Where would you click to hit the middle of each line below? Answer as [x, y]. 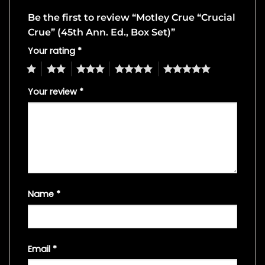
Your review [54, 92]
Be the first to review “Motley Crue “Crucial [132, 18]
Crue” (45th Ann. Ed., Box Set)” [103, 33]
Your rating [53, 51]
